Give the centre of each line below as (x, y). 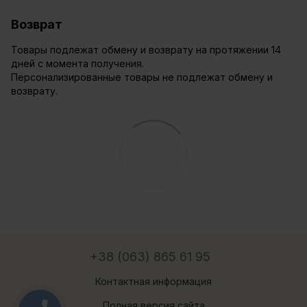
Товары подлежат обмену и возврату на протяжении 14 (146, 50)
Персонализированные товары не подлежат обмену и (142, 77)
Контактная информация (153, 282)
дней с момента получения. (77, 64)
